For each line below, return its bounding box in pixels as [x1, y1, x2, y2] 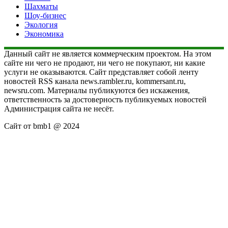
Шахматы [24, 2, 58, 11]
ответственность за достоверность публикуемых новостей [4, 95, 207, 104]
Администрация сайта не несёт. [4, 104, 114, 113]
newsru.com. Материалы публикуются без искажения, [4, 85, 190, 95]
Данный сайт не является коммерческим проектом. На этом [4, 49, 211, 58]
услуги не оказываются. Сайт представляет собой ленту [4, 67, 198, 76]
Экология [24, 20, 58, 29]
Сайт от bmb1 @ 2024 [4, 121, 79, 130]
